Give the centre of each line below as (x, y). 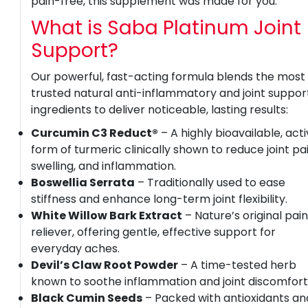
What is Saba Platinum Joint (166, 28)
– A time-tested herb (238, 265)
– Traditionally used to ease (210, 183)
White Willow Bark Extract (107, 216)
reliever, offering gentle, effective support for (154, 232)
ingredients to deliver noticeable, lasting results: (160, 110)
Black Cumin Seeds (87, 298)
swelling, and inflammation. (104, 166)
